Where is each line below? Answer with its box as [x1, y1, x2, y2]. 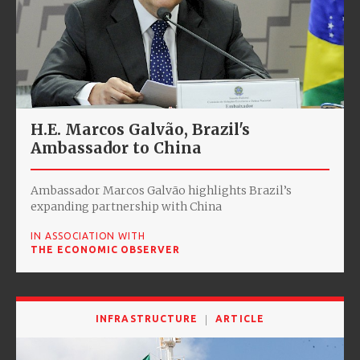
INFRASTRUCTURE [96, 313, 198, 325]
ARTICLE [215, 313, 264, 325]
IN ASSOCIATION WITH [31, 231, 146, 242]
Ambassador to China [31, 138, 202, 158]
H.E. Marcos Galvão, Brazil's [31, 120, 250, 140]
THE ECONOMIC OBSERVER [31, 244, 181, 256]
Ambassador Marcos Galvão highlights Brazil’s [31, 183, 292, 198]
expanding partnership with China [31, 199, 222, 215]
